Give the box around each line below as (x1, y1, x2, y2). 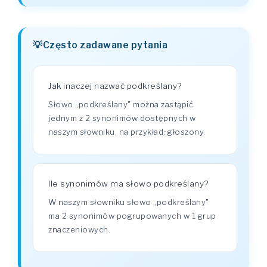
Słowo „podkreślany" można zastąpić (48, 100, 193, 109)
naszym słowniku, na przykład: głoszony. (48, 127, 206, 136)
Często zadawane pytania (42, 39, 167, 51)
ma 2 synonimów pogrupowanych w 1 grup (48, 211, 216, 221)
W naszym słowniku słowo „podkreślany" (48, 197, 209, 207)
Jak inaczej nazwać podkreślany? (48, 81, 182, 91)
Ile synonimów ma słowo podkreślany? (48, 179, 209, 188)
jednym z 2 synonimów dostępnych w (48, 113, 196, 123)
